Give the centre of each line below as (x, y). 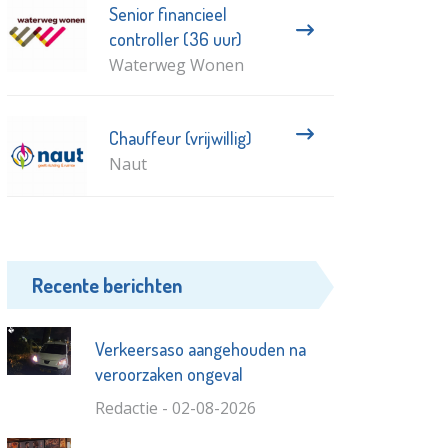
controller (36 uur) (175, 39)
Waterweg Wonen (176, 65)
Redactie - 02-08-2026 (175, 408)
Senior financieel (167, 14)
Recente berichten (107, 285)
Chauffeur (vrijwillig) (180, 138)
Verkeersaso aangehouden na (200, 349)
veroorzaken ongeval (168, 374)
